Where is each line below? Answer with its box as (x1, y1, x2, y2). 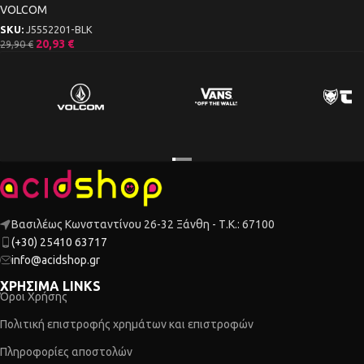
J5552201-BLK (26, 23, 93, 35)
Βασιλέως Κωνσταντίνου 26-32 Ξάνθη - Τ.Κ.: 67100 (11, 218, 275, 232)
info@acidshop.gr (11, 253, 100, 267)
